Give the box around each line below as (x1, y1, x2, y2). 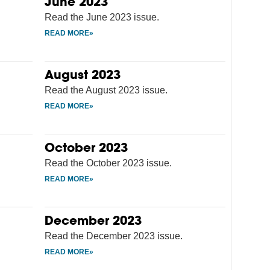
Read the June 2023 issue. (45, 11, 159, 22)
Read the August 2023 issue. (45, 84, 168, 95)
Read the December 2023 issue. (45, 230, 183, 241)
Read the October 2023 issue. (45, 157, 172, 168)
